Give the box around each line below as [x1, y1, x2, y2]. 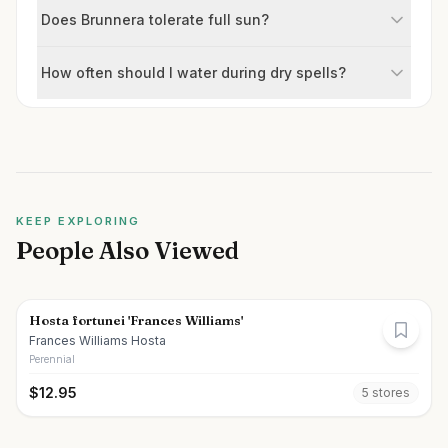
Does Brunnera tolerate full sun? [41, 11, 269, 28]
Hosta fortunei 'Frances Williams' [29, 312, 243, 328]
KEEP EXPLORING [16, 214, 140, 228]
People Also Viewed [16, 236, 239, 265]
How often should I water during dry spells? [41, 64, 346, 81]
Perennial [29, 353, 75, 365]
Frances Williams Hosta [29, 333, 166, 348]
